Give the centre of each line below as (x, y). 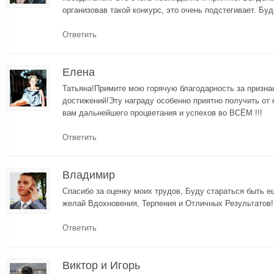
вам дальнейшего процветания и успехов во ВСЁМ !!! (162, 113)
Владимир (89, 175)
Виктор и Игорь (101, 265)
